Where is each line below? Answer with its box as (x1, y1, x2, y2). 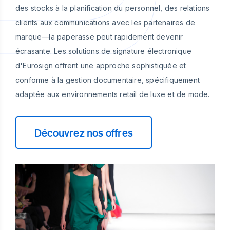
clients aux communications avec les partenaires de (15, 18, 196, 27)
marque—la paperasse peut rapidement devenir (15, 32, 183, 41)
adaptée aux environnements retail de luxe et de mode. (15, 90, 210, 99)
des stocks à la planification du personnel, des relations (15, 4, 210, 12)
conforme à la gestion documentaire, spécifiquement (15, 75, 200, 84)
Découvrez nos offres (34, 126, 133, 139)
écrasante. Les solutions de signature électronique (15, 47, 192, 55)
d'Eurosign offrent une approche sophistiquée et (15, 61, 186, 70)
